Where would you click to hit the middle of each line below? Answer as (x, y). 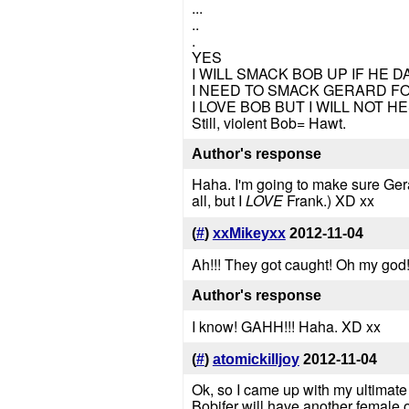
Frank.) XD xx (328, 201)
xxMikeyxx (249, 234)
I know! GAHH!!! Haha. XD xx (286, 326)
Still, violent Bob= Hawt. (268, 122)
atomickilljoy (256, 359)
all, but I (218, 201)
